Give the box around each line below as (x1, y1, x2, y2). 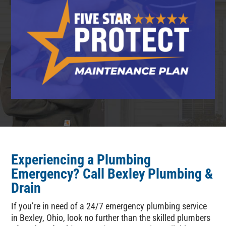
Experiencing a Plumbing (11, 151, 151, 168)
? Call (73, 165, 108, 183)
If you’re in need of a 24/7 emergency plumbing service (11, 201, 207, 212)
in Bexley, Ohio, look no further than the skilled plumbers (11, 212, 211, 223)
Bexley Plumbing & (107, 165, 213, 183)
